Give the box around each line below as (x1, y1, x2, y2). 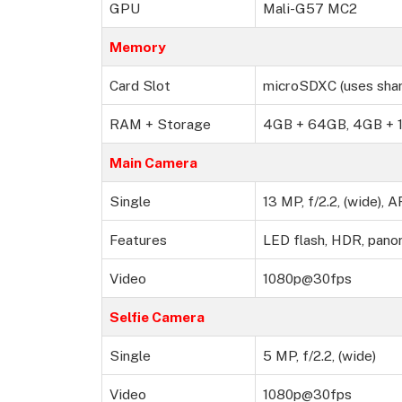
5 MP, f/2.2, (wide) (263, 347, 376, 364)
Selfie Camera (109, 309, 205, 326)
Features (109, 232, 167, 249)
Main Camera (109, 154, 197, 171)
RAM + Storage (109, 116, 211, 133)
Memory (109, 39, 166, 56)
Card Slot (109, 77, 170, 94)
